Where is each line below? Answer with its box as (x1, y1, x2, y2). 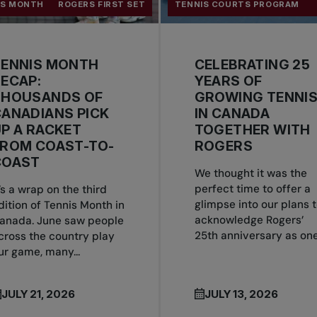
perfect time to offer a (194, 181, 311, 196)
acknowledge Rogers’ (194, 212, 304, 227)
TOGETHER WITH (194, 121, 311, 138)
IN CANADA (194, 105, 270, 122)
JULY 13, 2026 (204, 287, 278, 301)
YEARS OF (194, 72, 263, 89)
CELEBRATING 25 (194, 56, 311, 73)
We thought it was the (194, 166, 307, 180)
